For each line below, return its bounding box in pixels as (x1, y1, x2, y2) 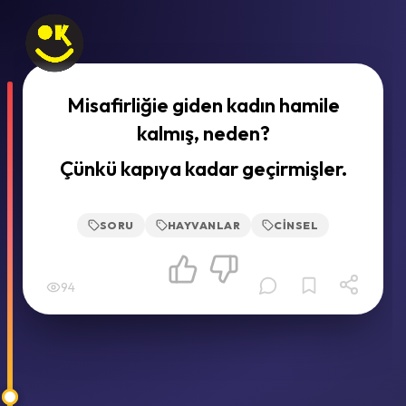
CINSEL (274, 218, 319, 232)
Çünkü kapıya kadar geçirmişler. (59, 156, 347, 181)
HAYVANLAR (167, 218, 241, 232)
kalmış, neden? (136, 121, 270, 146)
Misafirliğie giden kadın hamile (66, 92, 340, 118)
